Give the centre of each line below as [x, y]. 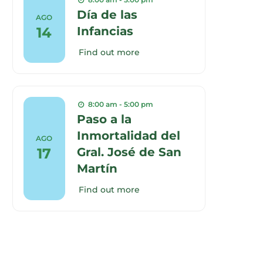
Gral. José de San [129, 152]
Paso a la [104, 119]
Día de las [107, 14]
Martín [97, 168]
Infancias [105, 31]
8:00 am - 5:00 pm [121, 104]
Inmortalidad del [129, 135]
